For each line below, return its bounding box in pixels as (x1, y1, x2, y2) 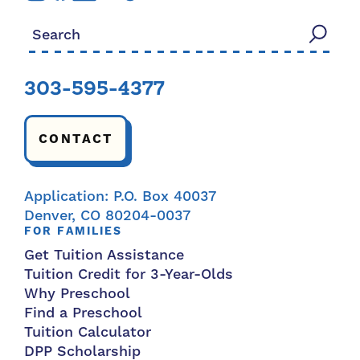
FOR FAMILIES (24, 223, 123, 239)
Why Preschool (24, 284, 130, 303)
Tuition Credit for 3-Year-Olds (24, 264, 233, 284)
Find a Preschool (24, 303, 142, 322)
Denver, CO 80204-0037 (24, 206, 190, 225)
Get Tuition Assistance (24, 245, 184, 264)
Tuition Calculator (24, 322, 151, 342)
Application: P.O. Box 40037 (24, 186, 216, 206)
